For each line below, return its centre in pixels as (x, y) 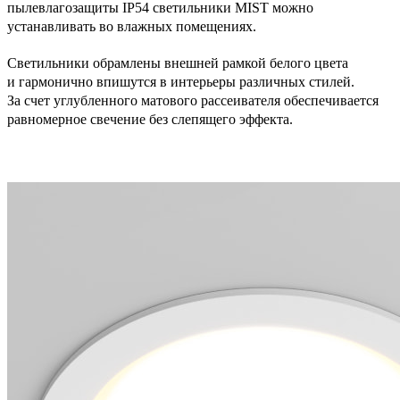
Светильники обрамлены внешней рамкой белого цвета (178, 63)
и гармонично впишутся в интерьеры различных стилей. (181, 82)
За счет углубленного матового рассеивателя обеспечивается (193, 100)
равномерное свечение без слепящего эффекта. (150, 119)
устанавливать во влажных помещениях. (132, 26)
